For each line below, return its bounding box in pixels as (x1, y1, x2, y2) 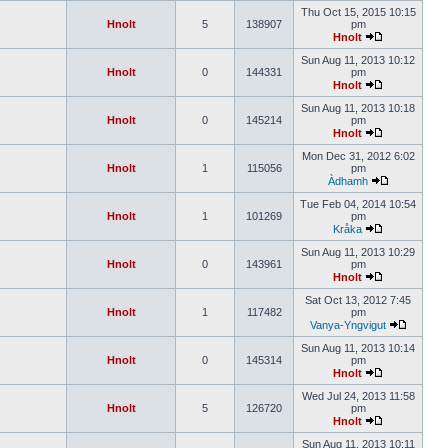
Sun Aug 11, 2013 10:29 (301, 246, 415, 258)
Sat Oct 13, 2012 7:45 (305, 294, 411, 306)
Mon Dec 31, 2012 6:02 (301, 150, 415, 162)
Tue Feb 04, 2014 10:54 (300, 198, 416, 210)
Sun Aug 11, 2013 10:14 (301, 342, 415, 354)
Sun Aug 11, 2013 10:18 (301, 102, 415, 114)
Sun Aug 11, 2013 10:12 (301, 54, 415, 66)
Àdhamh (327, 175, 368, 187)
